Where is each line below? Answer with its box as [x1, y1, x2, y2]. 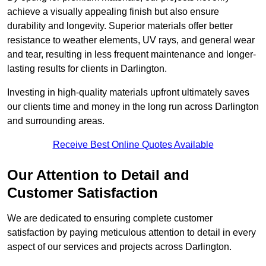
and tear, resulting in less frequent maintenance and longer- [7, 49, 256, 60]
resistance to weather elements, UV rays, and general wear [7, 35, 255, 46]
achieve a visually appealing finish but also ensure [7, 7, 219, 17]
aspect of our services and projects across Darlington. [7, 242, 232, 252]
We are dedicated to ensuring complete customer [7, 213, 213, 224]
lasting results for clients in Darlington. [7, 64, 167, 74]
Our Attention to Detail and [7, 167, 189, 183]
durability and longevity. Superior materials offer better [7, 21, 233, 31]
